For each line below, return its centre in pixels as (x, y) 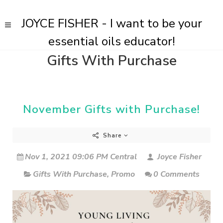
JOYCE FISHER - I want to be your (111, 23)
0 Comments (176, 174)
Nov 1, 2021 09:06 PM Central (81, 157)
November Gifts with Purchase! (111, 109)
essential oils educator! (111, 41)
